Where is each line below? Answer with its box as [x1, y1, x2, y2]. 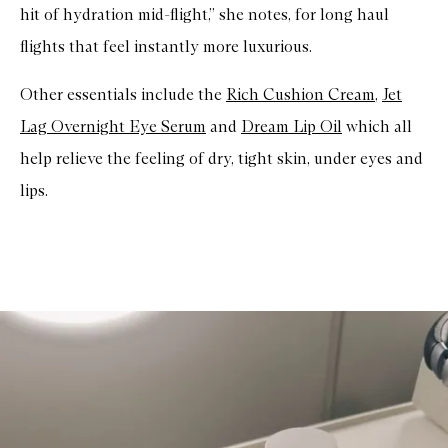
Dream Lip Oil [241, 117, 342, 137]
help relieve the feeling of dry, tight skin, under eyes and [20, 149, 423, 169]
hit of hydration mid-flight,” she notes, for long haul [20, 5, 389, 25]
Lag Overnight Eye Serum [20, 117, 206, 137]
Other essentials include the [20, 85, 226, 105]
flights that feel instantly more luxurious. [20, 37, 312, 57]
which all [342, 117, 412, 137]
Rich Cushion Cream [226, 85, 375, 105]
